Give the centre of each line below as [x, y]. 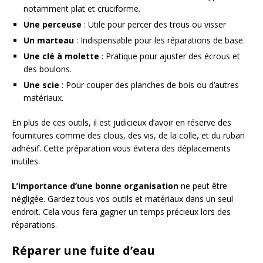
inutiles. [26, 161]
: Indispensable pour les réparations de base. [159, 41]
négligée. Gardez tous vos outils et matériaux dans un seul [122, 199]
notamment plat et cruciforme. [82, 9]
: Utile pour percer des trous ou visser [154, 25]
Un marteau [49, 41]
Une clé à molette [61, 56]
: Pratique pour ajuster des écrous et [170, 56]
